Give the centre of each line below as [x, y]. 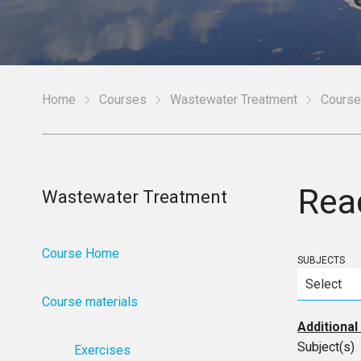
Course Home [81, 253]
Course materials [90, 302]
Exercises [103, 350]
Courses [123, 100]
